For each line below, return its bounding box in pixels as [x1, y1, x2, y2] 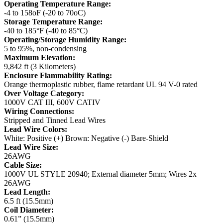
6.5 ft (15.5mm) [4, 197, 53, 206]
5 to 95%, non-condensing [4, 44, 87, 53]
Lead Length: [4, 188, 50, 197]
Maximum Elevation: [4, 53, 75, 62]
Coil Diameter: [4, 206, 54, 215]
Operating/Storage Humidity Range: [4, 35, 126, 44]
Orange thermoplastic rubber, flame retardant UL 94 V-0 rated [4, 80, 198, 89]
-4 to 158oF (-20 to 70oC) [4, 8, 86, 17]
